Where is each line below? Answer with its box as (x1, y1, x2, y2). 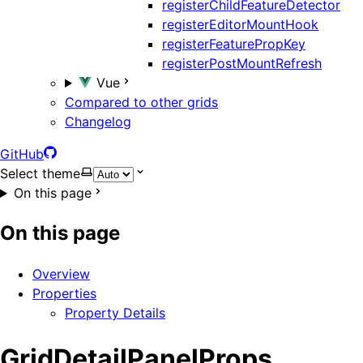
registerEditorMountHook (162, 16, 318, 33)
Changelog (65, 113, 131, 130)
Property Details (65, 304, 165, 321)
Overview (32, 265, 90, 282)
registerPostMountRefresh (162, 55, 322, 72)
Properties (32, 284, 96, 301)
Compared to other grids (65, 94, 218, 111)
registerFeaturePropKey (162, 36, 305, 53)
